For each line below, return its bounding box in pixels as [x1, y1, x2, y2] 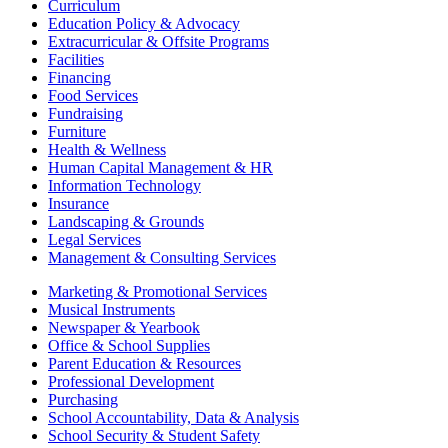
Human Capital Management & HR [48, 159, 273, 177]
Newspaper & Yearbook [48, 319, 200, 337]
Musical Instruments [48, 301, 175, 319]
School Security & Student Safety [48, 427, 260, 445]
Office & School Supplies [48, 337, 210, 355]
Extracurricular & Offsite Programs [48, 33, 269, 51]
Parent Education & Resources [48, 355, 241, 373]
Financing [48, 69, 111, 87]
